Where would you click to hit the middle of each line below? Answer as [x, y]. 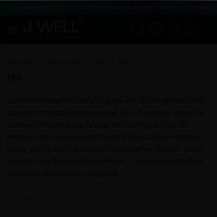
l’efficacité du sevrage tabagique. [63, 173]
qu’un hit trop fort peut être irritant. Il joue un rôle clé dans [106, 161]
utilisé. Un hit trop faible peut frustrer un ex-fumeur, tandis [106, 149]
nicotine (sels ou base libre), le [59, 137]
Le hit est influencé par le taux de [65, 125]
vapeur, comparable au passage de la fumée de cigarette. [106, 113]
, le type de [169, 125]
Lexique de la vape [75, 61]
